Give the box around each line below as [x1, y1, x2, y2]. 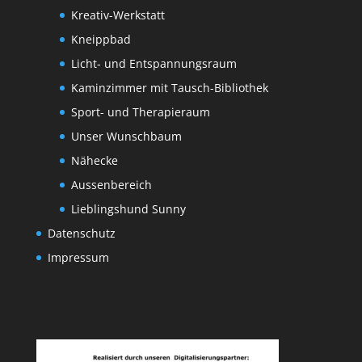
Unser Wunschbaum [70, 128, 182, 145]
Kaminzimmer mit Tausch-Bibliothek [70, 80, 268, 96]
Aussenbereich [70, 177, 152, 193]
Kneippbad [70, 32, 131, 48]
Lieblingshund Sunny [70, 201, 186, 217]
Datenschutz [47, 225, 116, 242]
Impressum [47, 250, 109, 266]
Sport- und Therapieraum [70, 104, 210, 120]
